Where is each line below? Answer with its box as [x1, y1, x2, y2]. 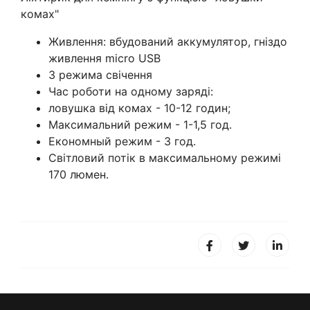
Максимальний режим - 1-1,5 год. [48, 117, 232, 131]
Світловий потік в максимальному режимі [48, 150, 281, 165]
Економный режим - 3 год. [48, 134, 196, 148]
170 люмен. [48, 167, 109, 181]
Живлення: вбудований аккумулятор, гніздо [48, 34, 287, 48]
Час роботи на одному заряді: [48, 84, 213, 98]
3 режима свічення [48, 67, 152, 82]
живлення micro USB [48, 51, 161, 65]
